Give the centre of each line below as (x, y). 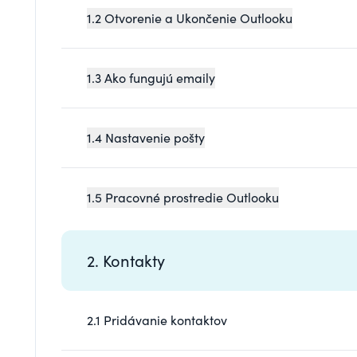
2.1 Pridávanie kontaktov (157, 320)
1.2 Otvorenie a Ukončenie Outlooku (190, 18)
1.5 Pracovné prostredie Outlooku (183, 197)
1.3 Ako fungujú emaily (151, 77)
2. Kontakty (126, 260)
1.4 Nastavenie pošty (146, 137)
